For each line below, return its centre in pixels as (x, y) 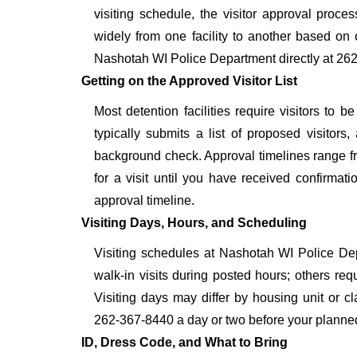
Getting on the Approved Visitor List (189, 81)
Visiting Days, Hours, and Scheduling (194, 223)
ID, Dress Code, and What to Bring (184, 343)
